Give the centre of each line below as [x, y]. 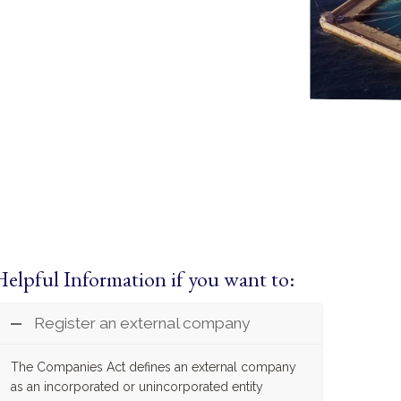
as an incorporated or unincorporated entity [137, 387]
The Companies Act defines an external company [154, 367]
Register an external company [142, 323]
